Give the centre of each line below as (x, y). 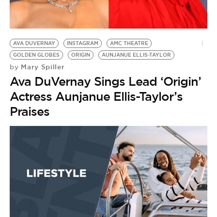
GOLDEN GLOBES (36, 55)
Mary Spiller (42, 67)
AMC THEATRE (129, 43)
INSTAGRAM (83, 43)
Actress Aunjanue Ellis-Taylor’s (96, 96)
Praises (30, 111)
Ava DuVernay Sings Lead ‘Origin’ (105, 81)
